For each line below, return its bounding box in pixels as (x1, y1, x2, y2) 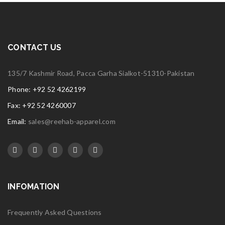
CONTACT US (8, 43, 62, 52)
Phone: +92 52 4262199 (8, 85, 86, 93)
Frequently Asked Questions (8, 208, 102, 216)
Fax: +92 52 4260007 (8, 101, 76, 109)
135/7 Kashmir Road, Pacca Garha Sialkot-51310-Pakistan (8, 69, 195, 77)
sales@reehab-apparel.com (28, 117, 116, 126)
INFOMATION (8, 182, 60, 191)
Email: (8, 117, 28, 126)
